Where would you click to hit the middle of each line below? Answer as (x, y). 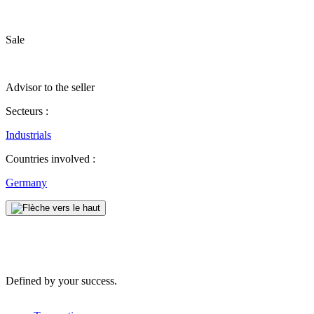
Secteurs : (27, 111)
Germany (26, 182)
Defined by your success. (61, 280)
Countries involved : (50, 158)
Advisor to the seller (50, 87)
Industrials (28, 135)
